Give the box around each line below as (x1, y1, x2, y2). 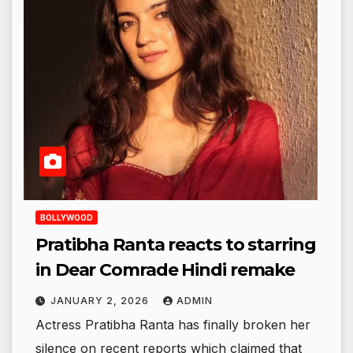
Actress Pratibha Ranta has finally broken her (35, 317, 310, 333)
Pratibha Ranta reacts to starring (35, 234, 316, 256)
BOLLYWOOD (40, 213, 93, 223)
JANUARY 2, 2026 (50, 295, 152, 307)
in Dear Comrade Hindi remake (35, 259, 295, 281)
